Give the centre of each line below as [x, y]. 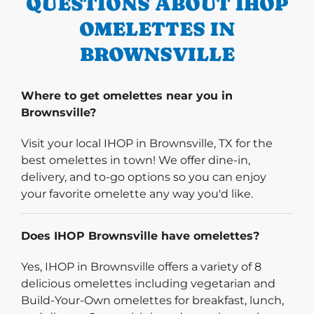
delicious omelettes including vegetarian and [148, 283]
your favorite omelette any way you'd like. [137, 193]
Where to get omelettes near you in [127, 95]
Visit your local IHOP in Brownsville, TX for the [147, 143]
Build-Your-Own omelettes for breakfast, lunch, [152, 300]
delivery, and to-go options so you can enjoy [144, 177]
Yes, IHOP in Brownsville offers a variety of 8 [141, 266]
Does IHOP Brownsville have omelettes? [140, 235]
